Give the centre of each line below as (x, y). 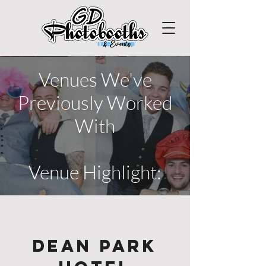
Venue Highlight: (95, 172)
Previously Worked (95, 102)
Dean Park (95, 246)
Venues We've (95, 79)
